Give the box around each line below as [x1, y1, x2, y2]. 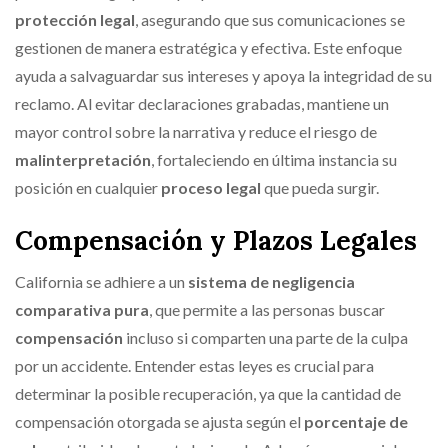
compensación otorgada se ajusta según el [15, 411, 304, 431]
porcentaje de [304, 411, 408, 431]
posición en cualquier [15, 177, 161, 197]
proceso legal [161, 177, 261, 197]
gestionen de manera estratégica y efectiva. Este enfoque [15, 37, 402, 57]
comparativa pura [15, 299, 149, 319]
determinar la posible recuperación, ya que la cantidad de [15, 383, 401, 403]
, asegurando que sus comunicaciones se [135, 9, 405, 29]
